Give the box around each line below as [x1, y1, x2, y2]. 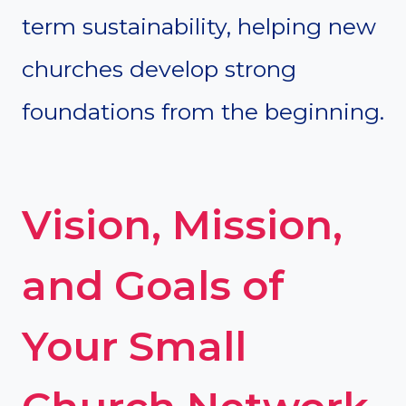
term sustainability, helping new [22, 12, 376, 40]
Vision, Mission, [22, 199, 343, 250]
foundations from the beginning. [22, 97, 384, 125]
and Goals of [22, 260, 285, 311]
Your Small [22, 321, 246, 372]
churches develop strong [22, 54, 296, 82]
